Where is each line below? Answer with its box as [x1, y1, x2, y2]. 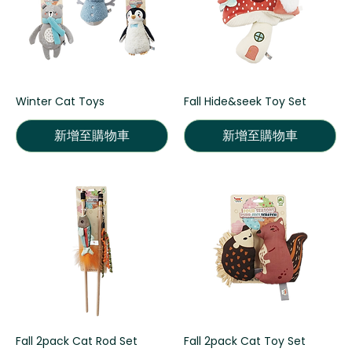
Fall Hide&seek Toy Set [184, 93, 306, 109]
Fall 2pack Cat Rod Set [16, 332, 137, 349]
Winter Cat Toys [16, 93, 104, 109]
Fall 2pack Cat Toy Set [184, 332, 306, 349]
